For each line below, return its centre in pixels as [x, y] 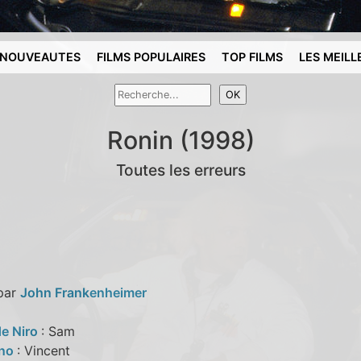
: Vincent [43, 350]
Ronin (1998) [180, 140]
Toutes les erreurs [180, 170]
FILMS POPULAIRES [151, 57]
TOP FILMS [253, 57]
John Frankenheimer [83, 292]
